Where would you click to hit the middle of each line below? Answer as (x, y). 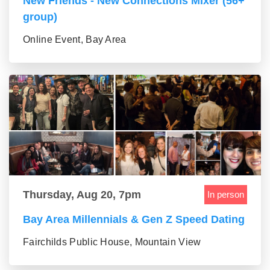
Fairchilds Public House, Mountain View (112, 242)
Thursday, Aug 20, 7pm (82, 194)
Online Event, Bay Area (75, 40)
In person (226, 195)
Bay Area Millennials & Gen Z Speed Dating (134, 220)
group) (40, 17)
